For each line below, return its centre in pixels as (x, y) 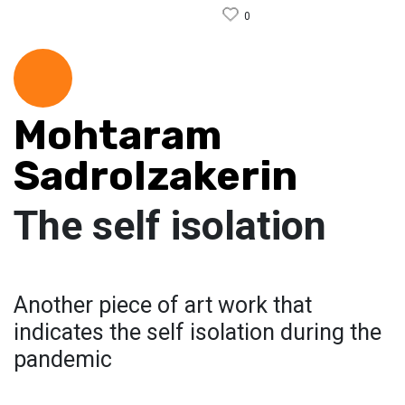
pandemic (63, 359)
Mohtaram (118, 135)
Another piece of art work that (163, 305)
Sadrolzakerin (155, 175)
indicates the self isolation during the (198, 332)
